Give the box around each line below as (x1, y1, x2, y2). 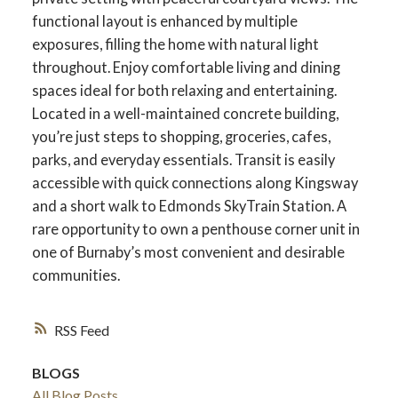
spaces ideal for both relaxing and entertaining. (31, 81, 337, 99)
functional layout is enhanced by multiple (31, 12, 298, 29)
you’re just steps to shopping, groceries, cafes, (31, 127, 330, 145)
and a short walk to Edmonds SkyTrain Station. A (31, 196, 346, 214)
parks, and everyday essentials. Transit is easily (31, 150, 335, 168)
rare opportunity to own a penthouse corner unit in (31, 219, 360, 237)
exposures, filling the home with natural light (31, 35, 319, 52)
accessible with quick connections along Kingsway (31, 173, 358, 191)
